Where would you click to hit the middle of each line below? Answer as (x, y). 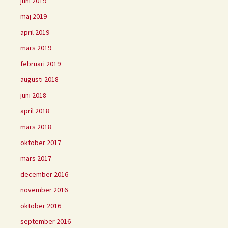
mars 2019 (36, 48)
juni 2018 (33, 95)
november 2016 (44, 190)
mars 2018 (36, 127)
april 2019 (35, 32)
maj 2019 (34, 17)
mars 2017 (36, 159)
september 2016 (46, 222)
